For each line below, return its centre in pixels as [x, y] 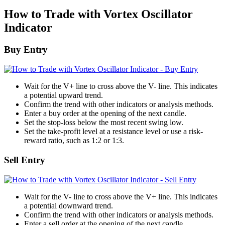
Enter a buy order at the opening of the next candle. [105, 114]
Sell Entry [25, 160]
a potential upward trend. [64, 95]
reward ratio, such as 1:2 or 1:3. [74, 141]
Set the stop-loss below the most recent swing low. [104, 123]
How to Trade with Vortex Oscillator [98, 14]
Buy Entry [26, 50]
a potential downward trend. [69, 205]
